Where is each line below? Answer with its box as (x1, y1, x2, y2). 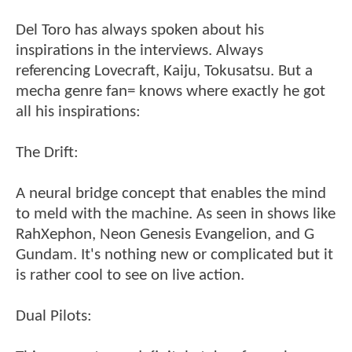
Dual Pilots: (16, 308, 92, 325)
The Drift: (16, 145, 79, 162)
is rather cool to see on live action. (16, 267, 244, 284)
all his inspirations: (16, 104, 141, 121)
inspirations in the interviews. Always (16, 42, 263, 60)
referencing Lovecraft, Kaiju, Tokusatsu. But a (16, 63, 313, 80)
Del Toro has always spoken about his (16, 22, 264, 39)
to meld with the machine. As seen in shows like (16, 206, 335, 223)
